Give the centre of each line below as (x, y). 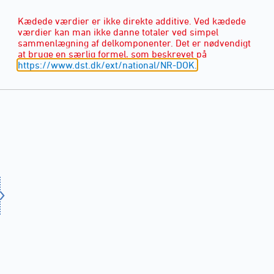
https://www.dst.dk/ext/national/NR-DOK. (107, 65)
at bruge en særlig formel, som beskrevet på (112, 54)
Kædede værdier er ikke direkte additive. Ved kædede (132, 21)
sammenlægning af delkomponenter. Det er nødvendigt (134, 43)
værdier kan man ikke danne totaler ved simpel (118, 32)
